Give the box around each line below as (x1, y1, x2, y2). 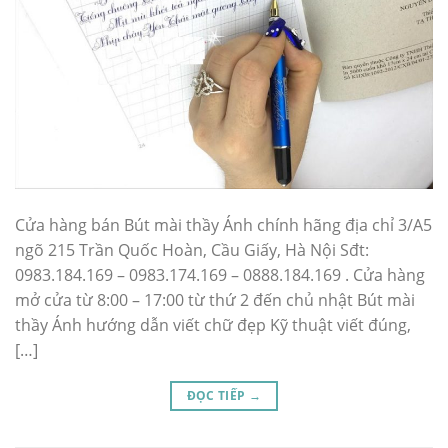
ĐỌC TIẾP (186, 387, 249, 405)
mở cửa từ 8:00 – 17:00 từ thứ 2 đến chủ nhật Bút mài (15, 289, 415, 312)
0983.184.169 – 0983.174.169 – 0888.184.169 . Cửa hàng (15, 264, 425, 287)
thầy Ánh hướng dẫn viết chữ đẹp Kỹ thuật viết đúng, (15, 314, 411, 337)
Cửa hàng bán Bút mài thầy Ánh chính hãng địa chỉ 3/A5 (15, 214, 432, 237)
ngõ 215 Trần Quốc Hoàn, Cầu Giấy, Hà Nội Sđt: (15, 239, 369, 262)
